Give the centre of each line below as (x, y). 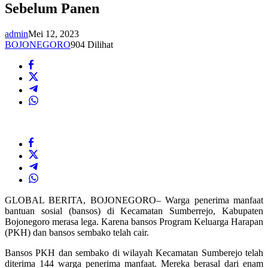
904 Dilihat (92, 45)
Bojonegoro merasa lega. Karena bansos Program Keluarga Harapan (134, 222)
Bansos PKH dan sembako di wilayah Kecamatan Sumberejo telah (134, 253)
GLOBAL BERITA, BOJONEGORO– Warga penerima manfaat (134, 200)
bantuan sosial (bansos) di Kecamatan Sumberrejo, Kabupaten (134, 211)
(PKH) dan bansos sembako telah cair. (77, 233)
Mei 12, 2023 (54, 34)
